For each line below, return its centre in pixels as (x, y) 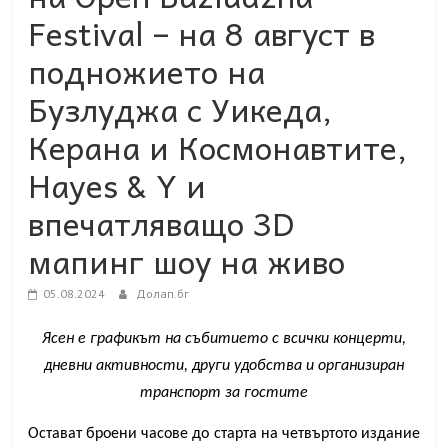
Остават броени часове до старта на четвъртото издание (224, 434)
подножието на (147, 71)
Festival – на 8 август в (202, 33)
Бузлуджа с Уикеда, (180, 109)
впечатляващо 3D (162, 223)
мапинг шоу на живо (187, 261)
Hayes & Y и (117, 185)
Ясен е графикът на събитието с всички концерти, (223, 339)
